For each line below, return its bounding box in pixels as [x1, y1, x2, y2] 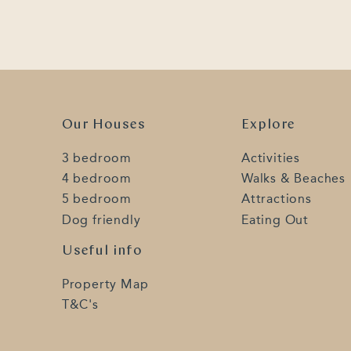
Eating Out [241, 212, 309, 227]
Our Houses [61, 117, 146, 132]
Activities [241, 150, 301, 165]
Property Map [61, 276, 149, 291]
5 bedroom [61, 191, 132, 207]
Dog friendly [61, 212, 141, 227]
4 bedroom [61, 170, 132, 186]
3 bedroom [61, 150, 132, 165]
